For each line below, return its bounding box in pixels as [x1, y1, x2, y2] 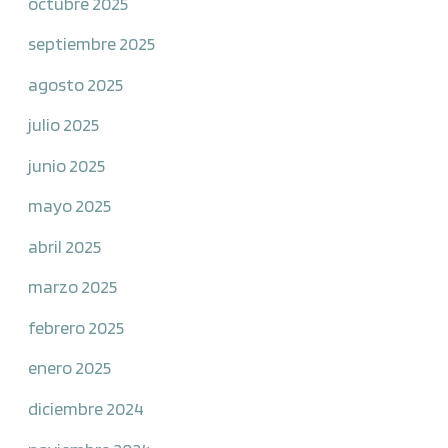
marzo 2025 [28, 275, 118, 298]
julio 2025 [28, 113, 100, 136]
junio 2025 [28, 153, 106, 176]
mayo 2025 [28, 194, 112, 217]
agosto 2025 [28, 72, 124, 95]
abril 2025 [28, 234, 102, 257]
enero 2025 [28, 356, 112, 379]
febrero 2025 [28, 315, 125, 338]
